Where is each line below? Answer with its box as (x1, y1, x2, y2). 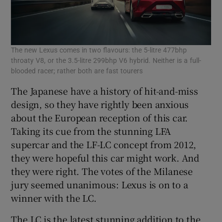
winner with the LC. (11, 191, 97, 204)
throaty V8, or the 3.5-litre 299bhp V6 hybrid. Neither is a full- (11, 56, 202, 64)
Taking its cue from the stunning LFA (11, 124, 171, 137)
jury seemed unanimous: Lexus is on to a (11, 177, 188, 191)
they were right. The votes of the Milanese (11, 164, 193, 177)
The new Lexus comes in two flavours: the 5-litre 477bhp (11, 46, 187, 54)
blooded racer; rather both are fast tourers (11, 67, 143, 74)
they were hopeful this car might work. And (11, 151, 200, 164)
